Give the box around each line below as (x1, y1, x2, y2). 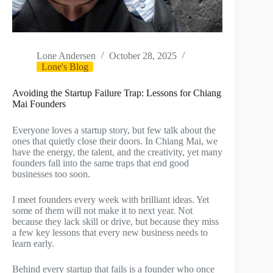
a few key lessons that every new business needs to (12, 227, 208, 238)
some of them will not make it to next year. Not (12, 205, 193, 216)
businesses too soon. (12, 169, 90, 180)
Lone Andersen (37, 51, 96, 62)
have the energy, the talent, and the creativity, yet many (12, 147, 222, 158)
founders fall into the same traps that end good (12, 158, 189, 169)
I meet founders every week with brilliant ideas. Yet (12, 194, 209, 205)
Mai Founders (12, 99, 66, 110)
